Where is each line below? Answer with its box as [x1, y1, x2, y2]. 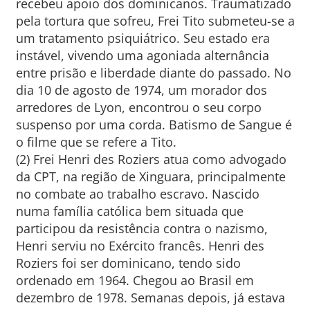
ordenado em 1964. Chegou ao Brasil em [15, 272, 254, 289]
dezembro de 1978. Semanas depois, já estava [15, 289, 285, 306]
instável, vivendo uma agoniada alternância [15, 47, 269, 64]
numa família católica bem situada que [15, 203, 244, 219]
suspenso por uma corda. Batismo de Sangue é [15, 116, 292, 133]
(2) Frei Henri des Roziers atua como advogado [15, 151, 286, 167]
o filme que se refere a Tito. [15, 134, 176, 150]
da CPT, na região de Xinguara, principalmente [15, 168, 286, 185]
